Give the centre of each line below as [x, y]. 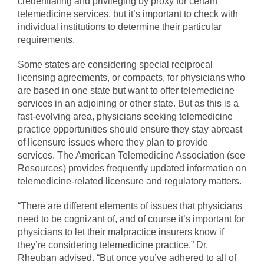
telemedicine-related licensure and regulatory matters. [130, 181]
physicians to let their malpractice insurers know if [121, 232]
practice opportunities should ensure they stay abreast [130, 130]
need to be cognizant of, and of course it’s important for [131, 219]
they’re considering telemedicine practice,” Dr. [113, 245]
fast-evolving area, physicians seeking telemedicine [125, 117]
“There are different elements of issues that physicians [130, 206]
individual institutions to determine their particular [120, 27]
